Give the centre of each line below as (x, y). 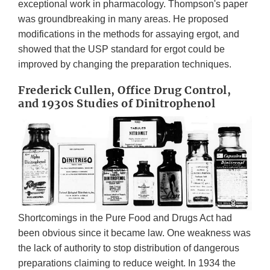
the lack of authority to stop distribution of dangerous (129, 248)
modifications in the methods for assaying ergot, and (129, 34)
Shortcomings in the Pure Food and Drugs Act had (125, 218)
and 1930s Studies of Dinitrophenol (117, 103)
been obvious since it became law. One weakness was (134, 233)
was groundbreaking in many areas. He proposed (123, 19)
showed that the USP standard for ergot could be (121, 49)
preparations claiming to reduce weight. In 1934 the (127, 263)
